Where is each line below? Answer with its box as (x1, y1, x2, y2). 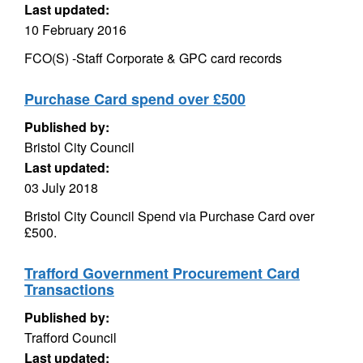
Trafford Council (24, 328, 117, 347)
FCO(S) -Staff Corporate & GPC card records (24, 49, 282, 67)
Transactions (24, 279, 114, 300)
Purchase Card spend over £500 (24, 88, 246, 109)
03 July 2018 (24, 178, 98, 197)
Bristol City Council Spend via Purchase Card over (24, 207, 314, 225)
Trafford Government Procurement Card (24, 263, 300, 284)
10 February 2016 (24, 20, 126, 39)
